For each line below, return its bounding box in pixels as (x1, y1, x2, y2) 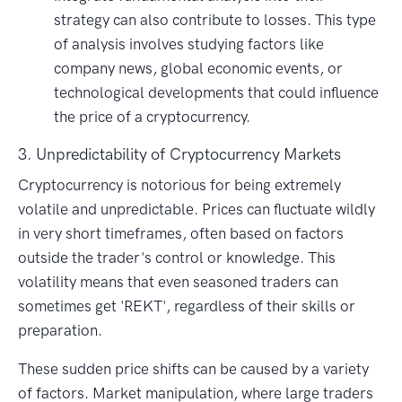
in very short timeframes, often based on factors (18, 224, 344, 243)
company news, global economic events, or (54, 59, 343, 78)
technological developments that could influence (54, 83, 379, 102)
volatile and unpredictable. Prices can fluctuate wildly (18, 200, 375, 219)
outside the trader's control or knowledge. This (18, 249, 336, 267)
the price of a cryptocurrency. (54, 108, 250, 127)
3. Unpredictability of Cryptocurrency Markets (18, 144, 341, 165)
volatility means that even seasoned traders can (18, 273, 338, 292)
